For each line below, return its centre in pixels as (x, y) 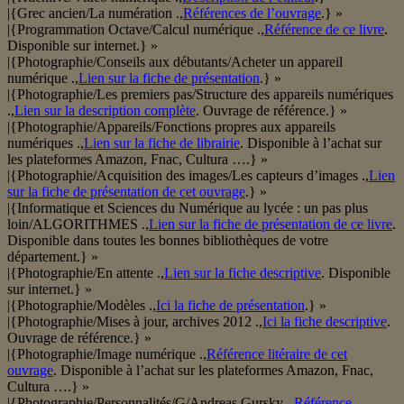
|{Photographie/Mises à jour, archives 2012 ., (135, 322)
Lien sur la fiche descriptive (243, 273)
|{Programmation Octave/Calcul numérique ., (136, 30)
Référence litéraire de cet (277, 354)
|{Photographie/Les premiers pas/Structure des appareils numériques (200, 95)
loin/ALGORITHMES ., (78, 225)
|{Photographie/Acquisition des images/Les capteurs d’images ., (188, 176)
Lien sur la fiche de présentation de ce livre (271, 225)
